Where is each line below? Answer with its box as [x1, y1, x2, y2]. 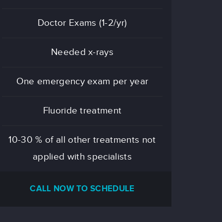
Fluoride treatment [43, 105, 122, 116]
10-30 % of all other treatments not [8, 134, 156, 146]
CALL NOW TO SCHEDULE [30, 184, 135, 194]
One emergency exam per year [16, 76, 149, 87]
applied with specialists [33, 151, 132, 163]
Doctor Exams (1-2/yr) [37, 17, 127, 29]
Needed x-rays [51, 47, 114, 58]
